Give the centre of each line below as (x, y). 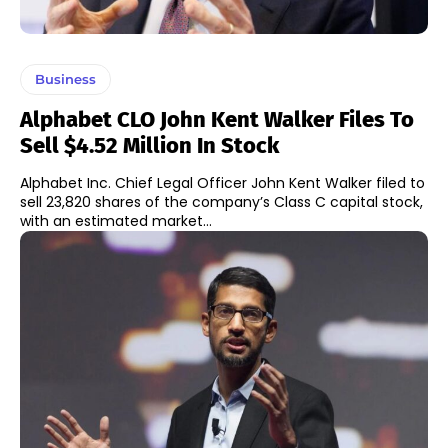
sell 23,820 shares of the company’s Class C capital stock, (221, 202)
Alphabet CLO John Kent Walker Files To (217, 120)
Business (65, 79)
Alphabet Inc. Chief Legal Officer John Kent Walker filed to (222, 183)
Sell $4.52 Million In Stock (149, 146)
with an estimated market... (116, 221)
